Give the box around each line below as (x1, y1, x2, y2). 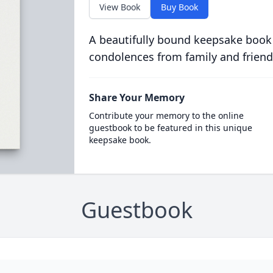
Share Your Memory (88, 91, 185, 104)
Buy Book (160, 1, 198, 13)
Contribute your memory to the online (88, 110, 244, 121)
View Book (99, 1, 140, 13)
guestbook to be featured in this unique (88, 122, 252, 133)
